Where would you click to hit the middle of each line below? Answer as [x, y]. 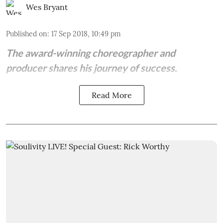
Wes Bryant [47, 7]
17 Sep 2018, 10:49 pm [86, 34]
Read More [111, 95]
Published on [27, 34]
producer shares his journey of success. [92, 67]
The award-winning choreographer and [91, 53]
